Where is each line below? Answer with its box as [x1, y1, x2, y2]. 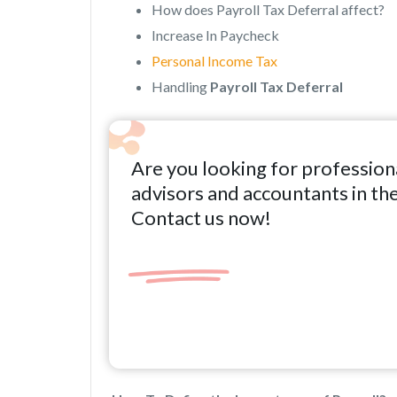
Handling [152, 77, 210, 95]
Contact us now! [131, 205, 271, 230]
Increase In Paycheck [152, 26, 279, 43]
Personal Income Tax [152, 51, 277, 69]
